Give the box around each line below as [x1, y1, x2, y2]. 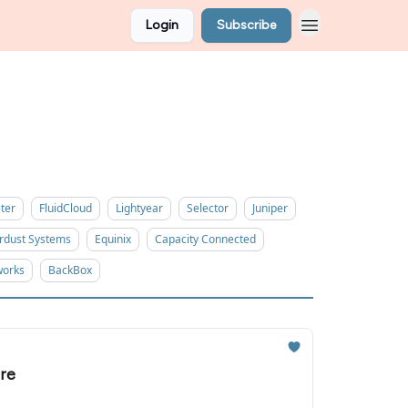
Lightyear [116, 200, 163, 216]
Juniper [252, 200, 288, 216]
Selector [187, 200, 229, 216]
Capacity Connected [155, 231, 256, 247]
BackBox [48, 262, 92, 278]
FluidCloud [39, 200, 92, 216]
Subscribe [217, 17, 276, 33]
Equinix [95, 231, 131, 247]
